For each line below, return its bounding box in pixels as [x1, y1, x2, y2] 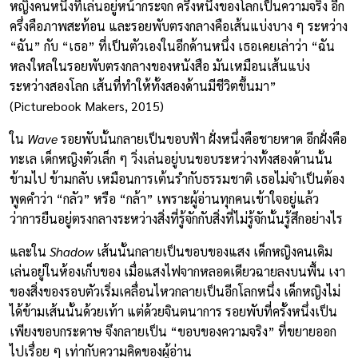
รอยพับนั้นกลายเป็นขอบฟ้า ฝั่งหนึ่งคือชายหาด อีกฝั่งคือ [58, 129, 347, 147]
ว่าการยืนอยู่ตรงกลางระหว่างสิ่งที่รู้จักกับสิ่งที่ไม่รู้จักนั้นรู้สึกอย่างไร [10, 209, 343, 227]
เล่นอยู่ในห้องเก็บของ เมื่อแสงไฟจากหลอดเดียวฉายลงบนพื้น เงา [10, 262, 345, 280]
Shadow [50, 242, 93, 260]
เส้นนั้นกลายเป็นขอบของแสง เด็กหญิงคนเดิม [93, 242, 332, 260]
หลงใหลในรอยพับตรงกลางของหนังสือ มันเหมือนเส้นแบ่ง [10, 57, 310, 74]
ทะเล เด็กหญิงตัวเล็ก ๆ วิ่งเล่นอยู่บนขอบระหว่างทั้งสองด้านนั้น [10, 149, 332, 167]
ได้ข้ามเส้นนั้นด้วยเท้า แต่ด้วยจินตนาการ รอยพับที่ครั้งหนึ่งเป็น [10, 302, 337, 320]
